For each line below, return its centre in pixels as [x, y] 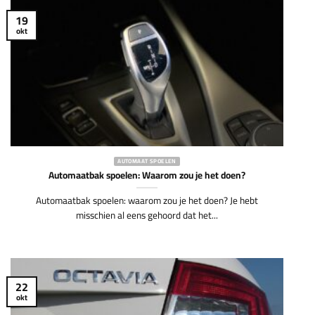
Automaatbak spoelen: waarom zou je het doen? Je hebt [147, 235]
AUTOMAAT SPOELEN [147, 196]
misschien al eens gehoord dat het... [147, 250]
